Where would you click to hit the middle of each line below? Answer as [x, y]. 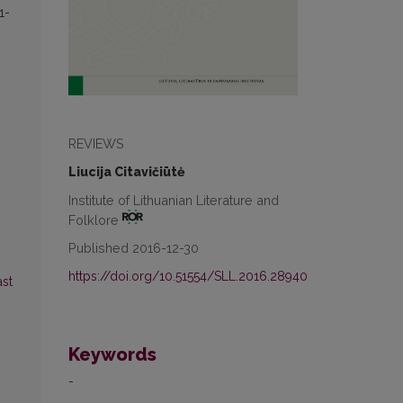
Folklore [95, 219]
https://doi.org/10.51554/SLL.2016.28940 [188, 277]
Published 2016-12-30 [134, 248]
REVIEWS [96, 143]
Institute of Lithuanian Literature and [174, 200]
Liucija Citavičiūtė [126, 171]
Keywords [112, 355]
